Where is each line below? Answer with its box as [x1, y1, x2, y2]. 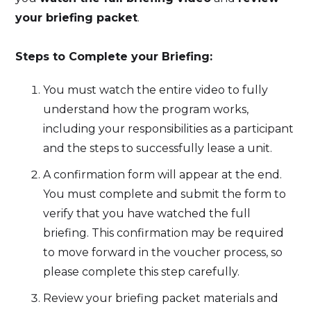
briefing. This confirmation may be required [43, 226, 285, 239]
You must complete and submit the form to [43, 187, 287, 201]
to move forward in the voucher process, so [43, 245, 283, 259]
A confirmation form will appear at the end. [43, 167, 283, 181]
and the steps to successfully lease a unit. [43, 141, 273, 155]
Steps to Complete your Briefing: [15, 49, 213, 63]
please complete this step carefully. [43, 264, 240, 278]
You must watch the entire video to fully [43, 83, 269, 96]
